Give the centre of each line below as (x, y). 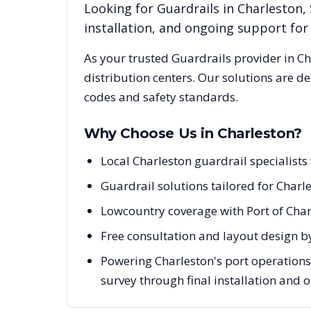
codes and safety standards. (161, 97)
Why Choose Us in (151, 134)
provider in (264, 58)
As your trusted (128, 58)
